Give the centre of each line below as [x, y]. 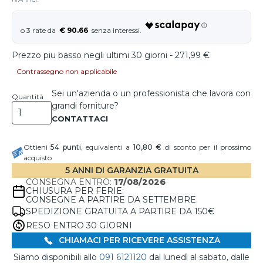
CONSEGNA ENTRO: [70, 182]
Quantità [28, 97]
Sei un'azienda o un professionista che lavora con [151, 93]
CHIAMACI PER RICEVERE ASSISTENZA [138, 240]
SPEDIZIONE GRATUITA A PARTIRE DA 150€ [120, 211]
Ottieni [37, 147]
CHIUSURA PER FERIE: [75, 191]
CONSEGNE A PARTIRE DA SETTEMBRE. [112, 200]
